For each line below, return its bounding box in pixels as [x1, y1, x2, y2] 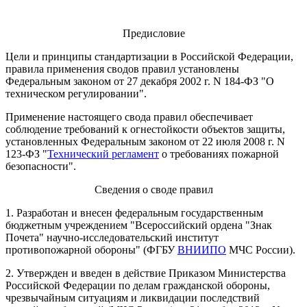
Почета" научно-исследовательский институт [5, 232, 219, 244]
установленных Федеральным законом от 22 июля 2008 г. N [5, 136, 285, 148]
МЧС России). [226, 244, 295, 256]
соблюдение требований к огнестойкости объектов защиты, [5, 123, 285, 136]
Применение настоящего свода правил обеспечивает [5, 111, 253, 123]
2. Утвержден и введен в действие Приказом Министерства [5, 267, 286, 280]
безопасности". [5, 160, 76, 173]
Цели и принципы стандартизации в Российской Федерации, [5, 51, 293, 63]
